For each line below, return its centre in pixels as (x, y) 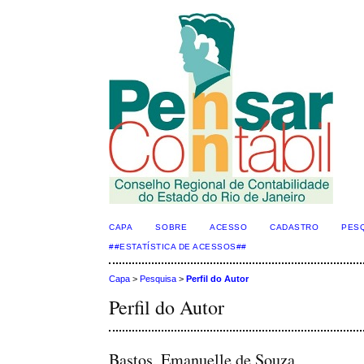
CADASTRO (295, 227)
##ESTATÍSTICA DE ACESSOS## (178, 247)
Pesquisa (158, 279)
